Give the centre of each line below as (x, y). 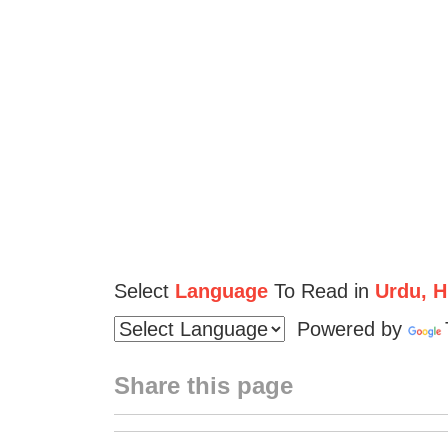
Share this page (203, 385)
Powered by (346, 328)
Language (221, 290)
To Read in (318, 290)
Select (141, 290)
